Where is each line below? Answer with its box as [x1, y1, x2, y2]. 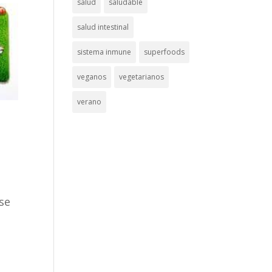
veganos [77, 72, 107, 82]
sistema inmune [77, 47, 132, 57]
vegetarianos [119, 72, 165, 82]
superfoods [144, 47, 185, 57]
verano [77, 97, 102, 107]
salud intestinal [77, 22, 129, 32]
